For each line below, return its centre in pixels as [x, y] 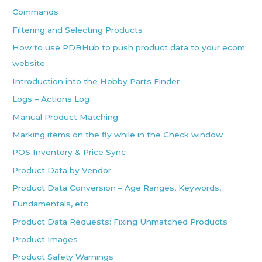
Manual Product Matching [65, 117]
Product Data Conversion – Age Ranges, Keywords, [117, 188]
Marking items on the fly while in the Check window [118, 134]
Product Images [45, 239]
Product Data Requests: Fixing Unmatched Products [120, 221]
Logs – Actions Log [51, 99]
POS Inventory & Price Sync [69, 152]
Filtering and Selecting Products [78, 30]
